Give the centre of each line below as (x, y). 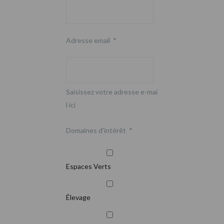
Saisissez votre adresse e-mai (112, 91)
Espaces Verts (88, 166)
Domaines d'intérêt (96, 130)
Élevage (78, 197)
